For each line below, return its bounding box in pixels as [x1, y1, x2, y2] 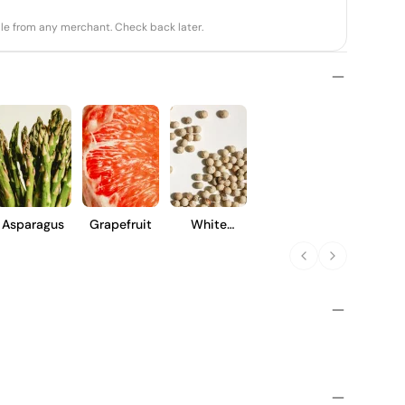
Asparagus [2, 216, 64, 232]
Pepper [187, 236, 230, 252]
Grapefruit [89, 216, 152, 232]
